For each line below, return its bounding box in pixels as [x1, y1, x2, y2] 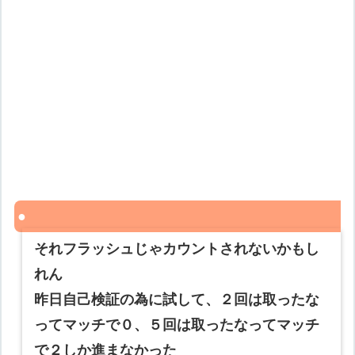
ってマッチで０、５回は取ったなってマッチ [34, 317, 320, 334]
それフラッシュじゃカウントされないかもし [34, 241, 320, 258]
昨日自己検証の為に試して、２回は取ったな [34, 292, 320, 308]
